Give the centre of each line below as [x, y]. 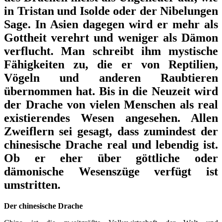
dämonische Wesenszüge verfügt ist [111, 171]
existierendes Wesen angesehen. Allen [111, 118]
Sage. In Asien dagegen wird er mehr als [111, 24]
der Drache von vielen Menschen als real [111, 104]
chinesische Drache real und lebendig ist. [111, 144]
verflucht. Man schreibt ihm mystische [111, 51]
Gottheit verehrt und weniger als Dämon [111, 37]
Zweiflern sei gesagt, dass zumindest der [111, 131]
